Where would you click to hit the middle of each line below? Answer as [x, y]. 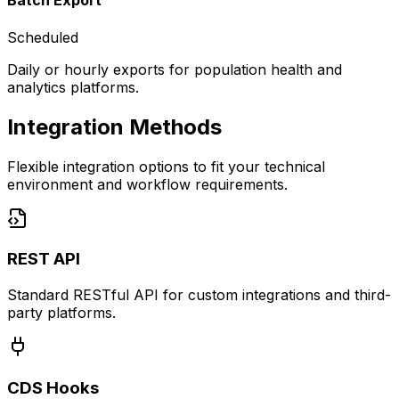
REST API [44, 259]
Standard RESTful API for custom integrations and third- [199, 295]
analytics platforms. [73, 87]
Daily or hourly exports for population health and [175, 69]
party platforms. [61, 313]
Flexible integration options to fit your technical [166, 166]
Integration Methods [114, 126]
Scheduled [43, 37]
